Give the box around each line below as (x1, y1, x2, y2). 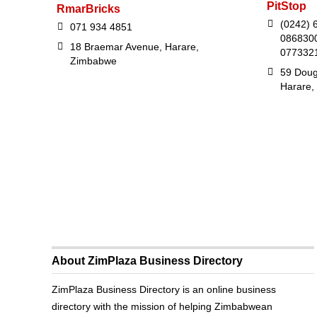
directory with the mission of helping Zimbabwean (52, 300, 273, 312)
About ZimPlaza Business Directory (52, 254, 243, 267)
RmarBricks (57, 2, 120, 15)
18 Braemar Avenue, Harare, (70, 40, 199, 52)
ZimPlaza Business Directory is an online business (52, 283, 277, 295)
